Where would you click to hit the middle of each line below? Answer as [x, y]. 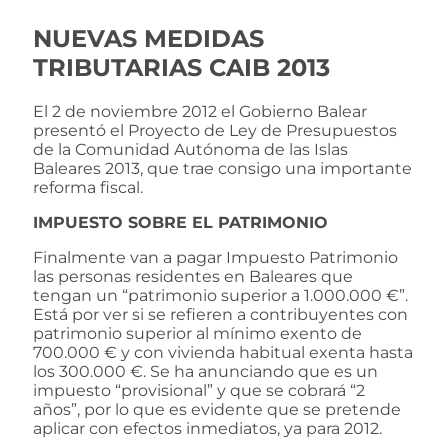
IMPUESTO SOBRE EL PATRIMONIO [180, 222]
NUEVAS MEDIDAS [148, 38]
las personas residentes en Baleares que [193, 276]
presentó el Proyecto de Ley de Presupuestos [215, 130]
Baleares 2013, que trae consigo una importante [222, 168]
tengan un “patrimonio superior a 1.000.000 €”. [220, 295]
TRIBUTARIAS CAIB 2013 [181, 67]
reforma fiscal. [88, 187]
